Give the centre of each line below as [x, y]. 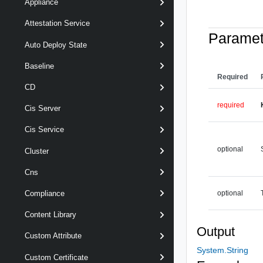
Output [216, 231]
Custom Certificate [56, 257]
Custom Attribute [53, 236]
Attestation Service [57, 23]
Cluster [37, 151]
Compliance [45, 193]
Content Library [50, 215]
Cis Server [43, 109]
